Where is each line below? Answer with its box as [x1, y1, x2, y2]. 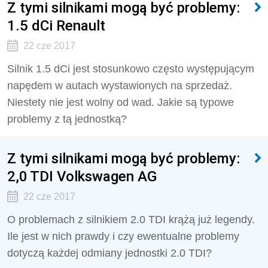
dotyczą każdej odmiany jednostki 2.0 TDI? [7, 247, 212, 259]
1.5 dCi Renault [7, 17, 105, 34]
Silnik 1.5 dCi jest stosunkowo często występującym [7, 63, 254, 75]
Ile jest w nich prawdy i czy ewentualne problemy [7, 230, 239, 242]
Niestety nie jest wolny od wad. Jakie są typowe [7, 96, 234, 108]
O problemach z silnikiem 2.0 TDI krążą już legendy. [7, 214, 255, 226]
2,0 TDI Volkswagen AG [7, 167, 157, 185]
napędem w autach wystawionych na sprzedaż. [7, 80, 232, 92]
